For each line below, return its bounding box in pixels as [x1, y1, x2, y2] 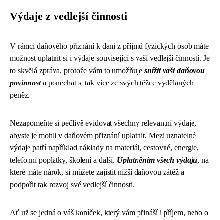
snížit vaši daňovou [144, 66, 205, 75]
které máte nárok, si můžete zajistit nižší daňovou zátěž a [10, 168, 184, 176]
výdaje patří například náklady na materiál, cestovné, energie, [10, 143, 199, 152]
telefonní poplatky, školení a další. [10, 156, 117, 164]
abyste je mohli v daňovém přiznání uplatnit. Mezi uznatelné [10, 131, 196, 139]
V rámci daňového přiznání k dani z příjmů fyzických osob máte [10, 42, 209, 50]
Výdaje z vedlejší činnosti [10, 10, 127, 22]
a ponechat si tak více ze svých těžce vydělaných [41, 79, 193, 87]
